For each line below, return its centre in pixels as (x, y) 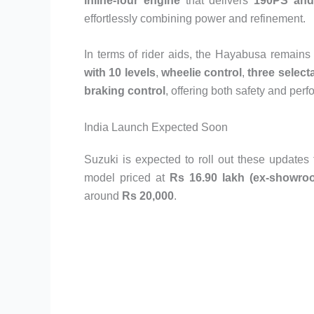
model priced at (127, 177)
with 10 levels (120, 73)
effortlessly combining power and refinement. (195, 18)
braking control (125, 91)
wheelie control (202, 73)
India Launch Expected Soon (156, 127)
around (103, 196)
